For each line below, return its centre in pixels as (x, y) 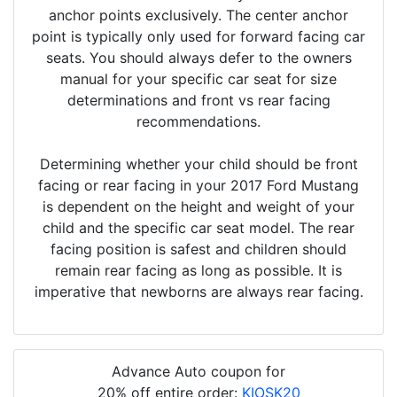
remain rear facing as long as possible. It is (198, 271)
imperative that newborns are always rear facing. (198, 292)
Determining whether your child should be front (198, 164)
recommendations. (198, 122)
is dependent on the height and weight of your (198, 207)
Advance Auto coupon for (198, 372)
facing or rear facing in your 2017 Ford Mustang (198, 186)
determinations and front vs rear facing (198, 101)
